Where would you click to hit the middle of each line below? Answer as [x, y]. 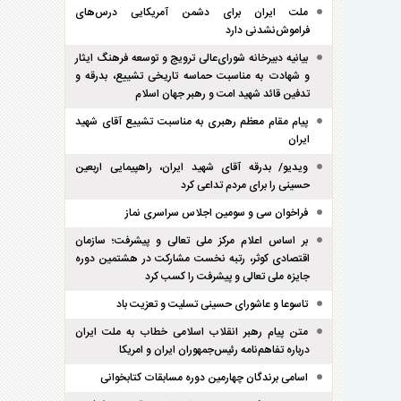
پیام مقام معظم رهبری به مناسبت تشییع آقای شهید [192, 122]
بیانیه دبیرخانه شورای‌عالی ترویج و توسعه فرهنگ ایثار [192, 58]
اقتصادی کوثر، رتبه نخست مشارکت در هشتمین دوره [192, 259]
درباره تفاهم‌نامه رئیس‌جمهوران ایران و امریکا [214, 350]
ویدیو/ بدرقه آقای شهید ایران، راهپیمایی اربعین [192, 167]
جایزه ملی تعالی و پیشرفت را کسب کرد [227, 277]
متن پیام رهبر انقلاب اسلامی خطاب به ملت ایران [192, 332]
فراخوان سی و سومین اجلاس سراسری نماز [217, 213]
